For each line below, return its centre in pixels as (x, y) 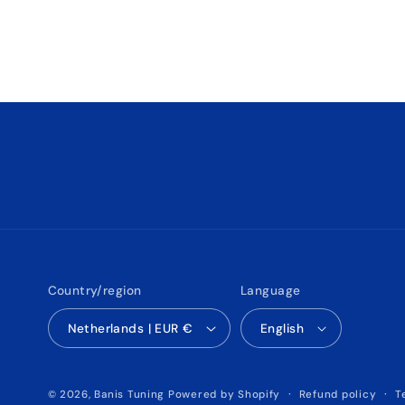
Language (270, 290)
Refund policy (338, 394)
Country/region (94, 290)
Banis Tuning (130, 395)
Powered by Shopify (224, 395)
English (282, 329)
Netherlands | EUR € (188, 329)
